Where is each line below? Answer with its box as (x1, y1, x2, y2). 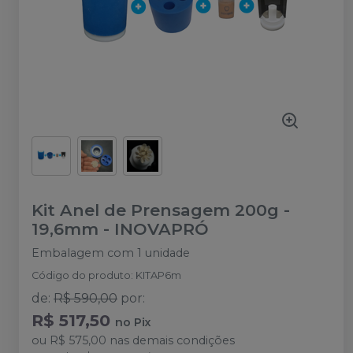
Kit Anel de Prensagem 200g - (32, 200, 290, 220)
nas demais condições (106, 333, 235, 347)
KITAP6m (136, 269, 181, 281)
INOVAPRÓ (114, 219, 209, 239)
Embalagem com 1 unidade (32, 246, 190, 260)
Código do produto (32, 269, 131, 281)
